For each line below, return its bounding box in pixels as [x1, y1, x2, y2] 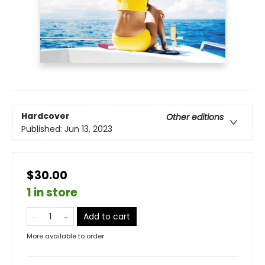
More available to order [27, 231, 104, 241]
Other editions [166, 111, 224, 123]
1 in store [27, 185, 77, 201]
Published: [21, 122, 64, 135]
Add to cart [83, 211, 130, 223]
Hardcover [21, 109, 70, 122]
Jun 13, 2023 [64, 122, 112, 135]
